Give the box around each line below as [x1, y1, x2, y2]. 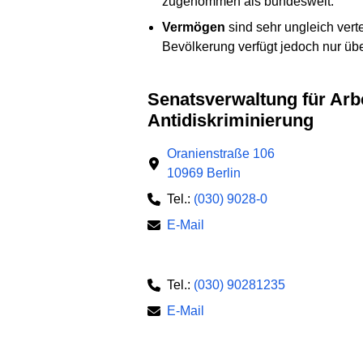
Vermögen [161, 19, 225, 34]
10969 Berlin [167, 166, 241, 181]
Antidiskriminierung [147, 109, 314, 130]
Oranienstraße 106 [167, 147, 275, 161]
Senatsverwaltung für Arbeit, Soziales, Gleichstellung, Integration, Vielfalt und [147, 88, 160, 109]
